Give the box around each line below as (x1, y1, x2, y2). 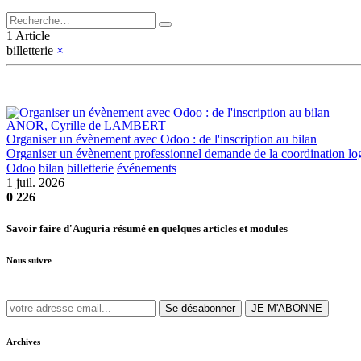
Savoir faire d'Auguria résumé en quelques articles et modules (6, 222, 288, 234)
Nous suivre (6, 255, 52, 265)
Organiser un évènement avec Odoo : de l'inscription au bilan (6, 131, 317, 146)
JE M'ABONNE (251, 301, 322, 314)
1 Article (6, 28, 50, 43)
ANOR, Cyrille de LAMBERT (6, 118, 166, 132)
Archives (6, 336, 40, 346)
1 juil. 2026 (6, 175, 64, 189)
